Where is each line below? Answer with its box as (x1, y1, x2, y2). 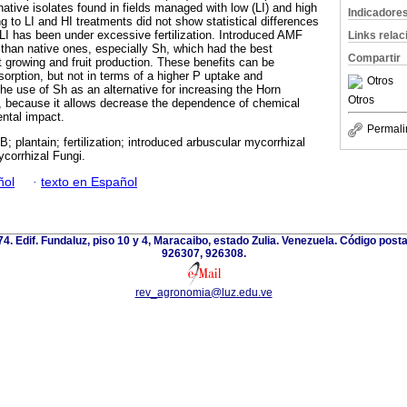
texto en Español (41, 174, 137, 189)
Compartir (348, 52, 401, 65)
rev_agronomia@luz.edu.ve (134, 285, 273, 299)
